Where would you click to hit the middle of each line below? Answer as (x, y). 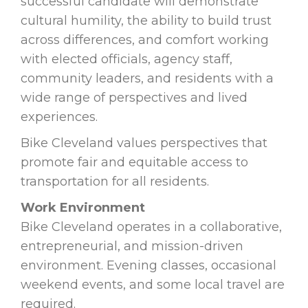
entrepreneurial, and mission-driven (132, 246)
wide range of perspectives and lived (134, 98)
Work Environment (83, 208)
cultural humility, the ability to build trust (146, 21)
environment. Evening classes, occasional (148, 266)
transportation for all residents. (115, 182)
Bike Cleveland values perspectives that (144, 143)
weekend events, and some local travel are (153, 285)
